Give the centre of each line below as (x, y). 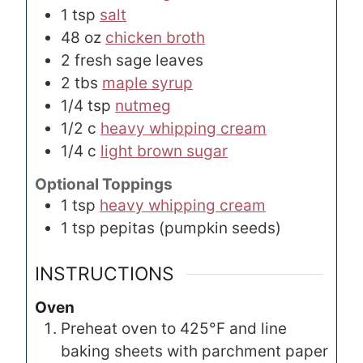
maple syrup (147, 83)
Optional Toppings (104, 185)
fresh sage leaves (139, 61)
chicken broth (155, 38)
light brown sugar (164, 152)
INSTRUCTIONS (105, 273)
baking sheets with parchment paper (194, 351)
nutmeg (143, 106)
